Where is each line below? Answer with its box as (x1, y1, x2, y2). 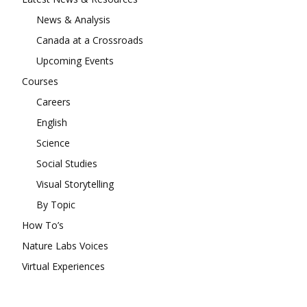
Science (36, 136, 70, 150)
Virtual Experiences (22, 260, 105, 273)
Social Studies (36, 157, 97, 171)
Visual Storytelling (36, 177, 114, 191)
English (36, 116, 67, 130)
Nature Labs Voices (22, 239, 108, 253)
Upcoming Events (36, 54, 114, 68)
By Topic (36, 198, 75, 212)
